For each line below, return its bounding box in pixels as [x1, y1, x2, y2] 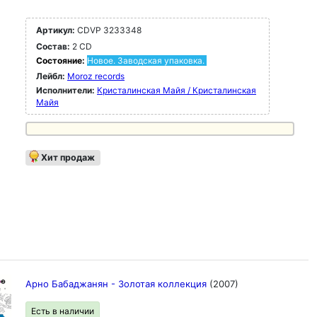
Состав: [36, 41, 70, 52]
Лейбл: [36, 71, 65, 81]
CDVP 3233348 [75, 25, 142, 35]
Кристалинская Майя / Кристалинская [97, 85, 256, 96]
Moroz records [67, 71, 125, 81]
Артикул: [36, 25, 75, 35]
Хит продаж [41, 152, 95, 163]
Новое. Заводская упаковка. [87, 55, 204, 66]
